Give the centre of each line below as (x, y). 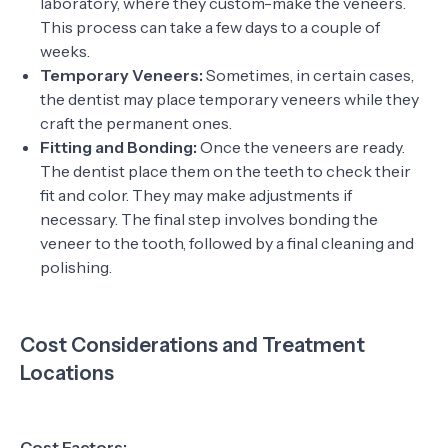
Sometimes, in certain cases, (310, 75)
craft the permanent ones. (136, 123)
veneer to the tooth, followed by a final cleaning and (227, 243)
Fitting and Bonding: (120, 147)
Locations (67, 373)
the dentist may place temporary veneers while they (229, 99)
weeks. (65, 51)
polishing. (76, 267)
